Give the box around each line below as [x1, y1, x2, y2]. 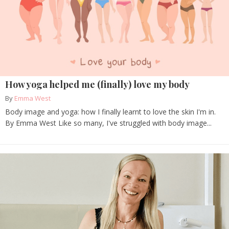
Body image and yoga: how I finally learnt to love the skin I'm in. [5, 107, 216, 117]
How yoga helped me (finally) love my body [5, 78, 190, 91]
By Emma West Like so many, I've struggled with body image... [5, 118, 212, 128]
